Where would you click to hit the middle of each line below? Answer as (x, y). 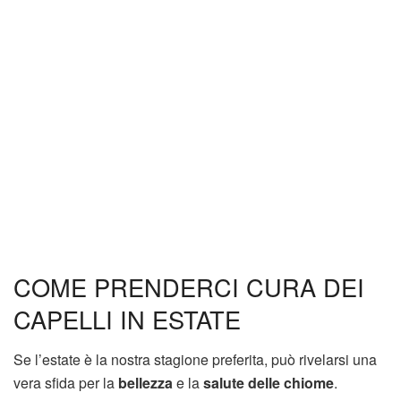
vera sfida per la (64, 382)
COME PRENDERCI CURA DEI (189, 287)
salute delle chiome (269, 382)
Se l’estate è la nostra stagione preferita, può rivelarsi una (195, 359)
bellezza (144, 382)
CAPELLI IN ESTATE (127, 320)
